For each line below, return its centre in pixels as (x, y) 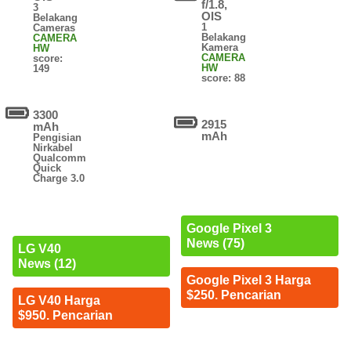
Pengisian (58, 138)
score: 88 (224, 78)
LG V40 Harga (59, 301)
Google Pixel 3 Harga (248, 280)
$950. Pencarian (65, 316)
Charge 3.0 (59, 179)
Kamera (220, 48)
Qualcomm (60, 158)
